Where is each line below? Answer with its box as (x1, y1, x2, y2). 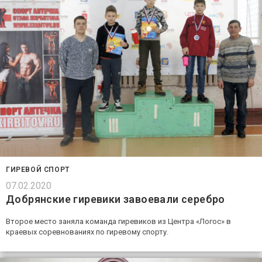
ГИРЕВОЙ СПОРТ (6, 165, 70, 174)
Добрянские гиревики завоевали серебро (6, 192, 225, 205)
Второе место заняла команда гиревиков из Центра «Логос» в (6, 216, 231, 226)
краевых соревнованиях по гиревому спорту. (6, 227, 168, 236)
